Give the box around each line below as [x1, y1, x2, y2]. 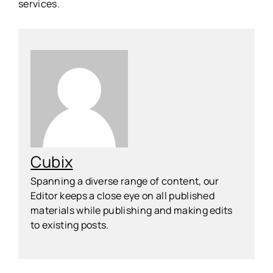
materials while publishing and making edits [30, 204, 233, 218]
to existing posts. [30, 218, 109, 232]
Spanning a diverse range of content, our [30, 174, 219, 188]
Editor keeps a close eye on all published [30, 189, 215, 203]
